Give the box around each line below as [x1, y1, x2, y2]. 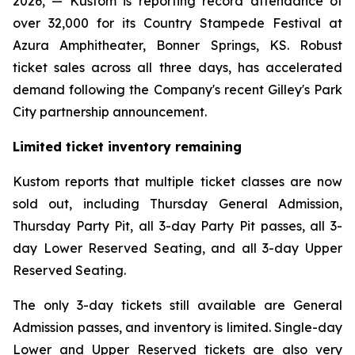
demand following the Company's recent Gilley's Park [13, 82, 342, 97]
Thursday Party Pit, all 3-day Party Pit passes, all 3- [13, 218, 342, 234]
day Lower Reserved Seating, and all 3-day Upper [13, 240, 342, 256]
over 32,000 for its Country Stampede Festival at [13, 15, 342, 31]
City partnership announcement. [13, 104, 207, 120]
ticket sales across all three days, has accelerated [13, 59, 342, 75]
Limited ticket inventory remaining [13, 139, 242, 155]
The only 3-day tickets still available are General [13, 297, 342, 313]
